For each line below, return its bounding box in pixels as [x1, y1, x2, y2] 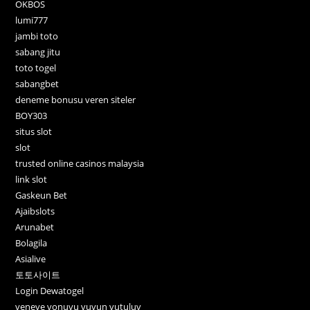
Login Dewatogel [15, 284, 84, 298]
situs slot [15, 125, 53, 138]
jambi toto [15, 30, 59, 43]
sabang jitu [15, 46, 61, 59]
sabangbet [15, 77, 60, 91]
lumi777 [15, 14, 48, 27]
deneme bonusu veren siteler [15, 93, 136, 107]
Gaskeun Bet [15, 189, 68, 202]
